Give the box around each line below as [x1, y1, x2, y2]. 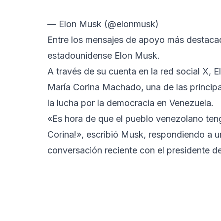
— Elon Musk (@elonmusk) [47, 19, 159, 30]
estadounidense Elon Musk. [47, 50, 160, 61]
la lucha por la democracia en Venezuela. [47, 98, 216, 109]
